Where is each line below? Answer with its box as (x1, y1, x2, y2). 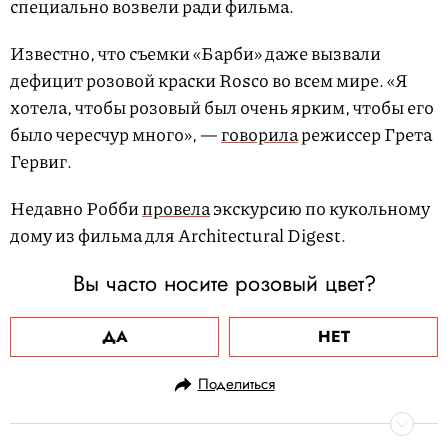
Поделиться (197, 372, 275, 395)
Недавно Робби (10, 194, 142, 221)
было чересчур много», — (10, 120, 221, 147)
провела (142, 194, 210, 221)
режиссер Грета (298, 120, 432, 147)
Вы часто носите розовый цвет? (72, 266, 376, 299)
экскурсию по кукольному (210, 194, 430, 221)
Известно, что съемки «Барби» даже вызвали (10, 39, 381, 66)
